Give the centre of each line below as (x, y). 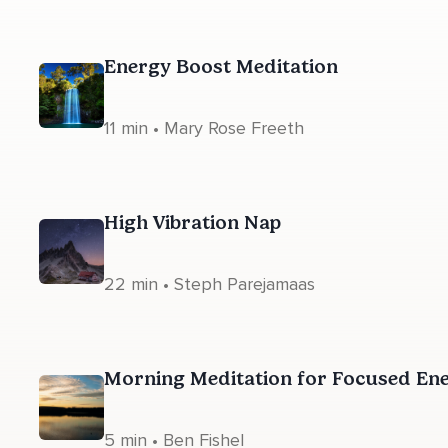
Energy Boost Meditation (221, 66)
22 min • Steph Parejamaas (209, 284)
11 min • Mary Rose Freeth (204, 128)
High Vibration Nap (192, 222)
